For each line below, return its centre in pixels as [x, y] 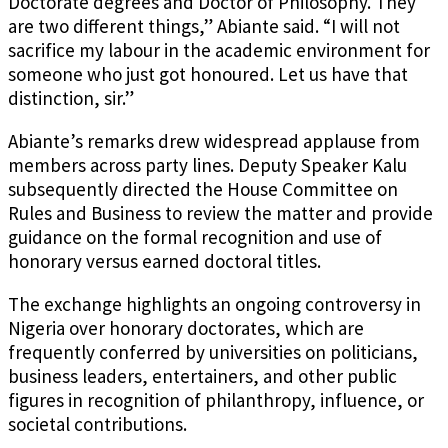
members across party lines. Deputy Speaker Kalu [207, 165]
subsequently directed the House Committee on [203, 189]
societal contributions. [97, 424]
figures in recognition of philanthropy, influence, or [216, 400]
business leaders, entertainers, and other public [202, 376]
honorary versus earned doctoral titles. [164, 261]
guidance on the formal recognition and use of [195, 237]
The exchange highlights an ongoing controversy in [214, 304]
